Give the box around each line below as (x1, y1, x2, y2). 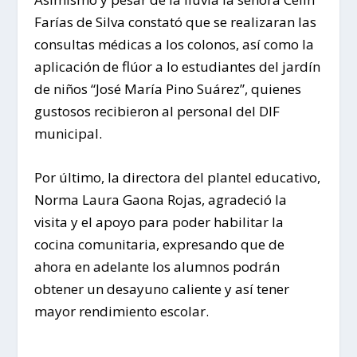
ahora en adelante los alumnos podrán (33, 257, 280, 277)
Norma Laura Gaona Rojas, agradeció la (33, 190, 287, 210)
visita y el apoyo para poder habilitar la (33, 213, 284, 232)
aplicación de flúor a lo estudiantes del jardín (33, 57, 320, 76)
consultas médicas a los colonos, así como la (33, 35, 314, 54)
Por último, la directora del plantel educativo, (33, 168, 320, 187)
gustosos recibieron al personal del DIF (33, 102, 280, 121)
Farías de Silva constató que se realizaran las (33, 13, 316, 32)
